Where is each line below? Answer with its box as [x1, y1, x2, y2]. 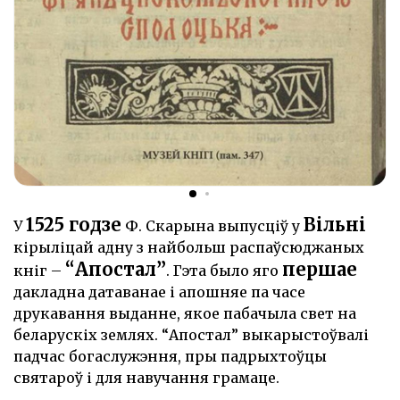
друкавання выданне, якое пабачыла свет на [13, 304, 356, 323]
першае [282, 258, 357, 281]
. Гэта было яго [166, 262, 282, 280]
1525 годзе [26, 213, 121, 237]
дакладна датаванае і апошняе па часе [13, 283, 305, 302]
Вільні [304, 213, 366, 237]
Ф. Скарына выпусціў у [121, 217, 304, 236]
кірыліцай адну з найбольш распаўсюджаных [13, 238, 364, 257]
